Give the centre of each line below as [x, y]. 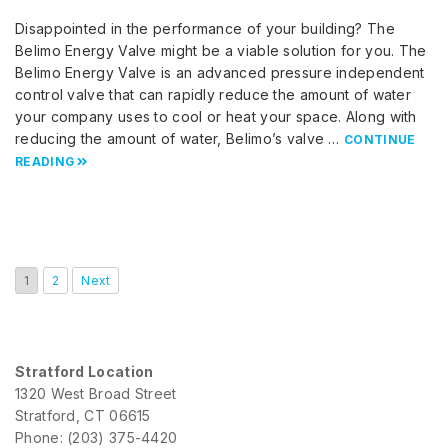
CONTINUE [380, 140]
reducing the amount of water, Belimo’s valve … [180, 139]
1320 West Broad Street [96, 394]
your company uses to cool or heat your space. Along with [216, 117]
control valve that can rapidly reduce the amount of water [213, 95]
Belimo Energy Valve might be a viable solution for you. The [221, 51]
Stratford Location [84, 372]
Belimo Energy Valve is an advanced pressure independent [220, 73]
